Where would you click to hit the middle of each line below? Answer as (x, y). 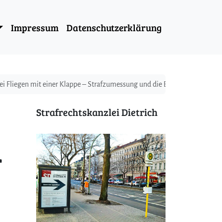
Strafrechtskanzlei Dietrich (97, 112)
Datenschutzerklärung (114, 27)
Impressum (35, 27)
